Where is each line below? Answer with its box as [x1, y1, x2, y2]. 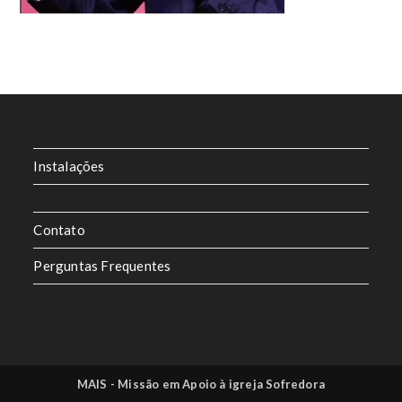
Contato [33, 222, 85, 238]
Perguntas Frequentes [33, 258, 171, 274]
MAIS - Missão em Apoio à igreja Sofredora [76, 377, 326, 391]
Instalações [33, 158, 105, 174]
